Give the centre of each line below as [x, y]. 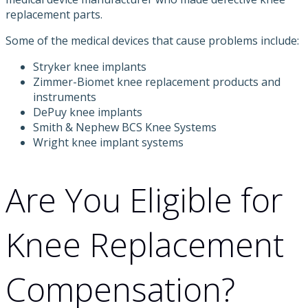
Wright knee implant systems [108, 143]
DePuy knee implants [88, 112]
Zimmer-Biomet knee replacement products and [157, 82]
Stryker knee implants [90, 67]
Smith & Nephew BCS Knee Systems [125, 128]
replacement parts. [54, 15]
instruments [65, 97]
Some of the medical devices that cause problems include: [152, 41]
